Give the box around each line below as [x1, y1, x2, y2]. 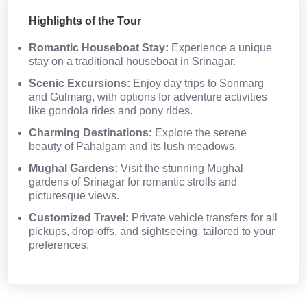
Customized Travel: [29, 212, 129, 224]
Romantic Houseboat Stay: [29, 42, 169, 54]
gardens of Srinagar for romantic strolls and [29, 176, 237, 188]
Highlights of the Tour [29, 15, 141, 27]
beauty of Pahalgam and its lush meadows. [29, 140, 237, 153]
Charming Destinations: [29, 127, 152, 139]
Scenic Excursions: [29, 77, 130, 90]
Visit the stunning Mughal [118, 162, 243, 175]
